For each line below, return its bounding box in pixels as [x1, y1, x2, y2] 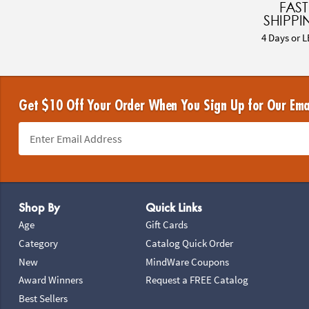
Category [18, 236, 58, 250]
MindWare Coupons [146, 255, 230, 268]
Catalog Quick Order [146, 236, 234, 250]
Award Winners [18, 273, 83, 287]
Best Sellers [18, 292, 68, 306]
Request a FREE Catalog [146, 273, 249, 287]
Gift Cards [146, 217, 188, 231]
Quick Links [146, 199, 202, 217]
